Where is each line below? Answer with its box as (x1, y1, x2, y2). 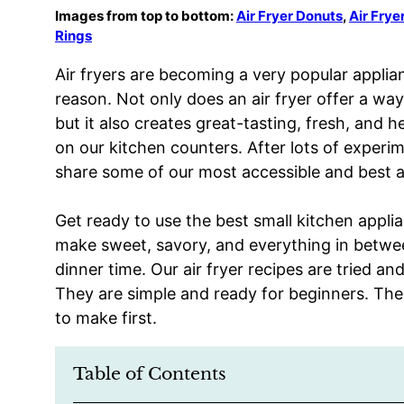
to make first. (55, 308, 157, 327)
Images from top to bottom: (55, 6, 236, 24)
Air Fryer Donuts (236, 6, 343, 24)
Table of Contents (73, 363, 226, 384)
